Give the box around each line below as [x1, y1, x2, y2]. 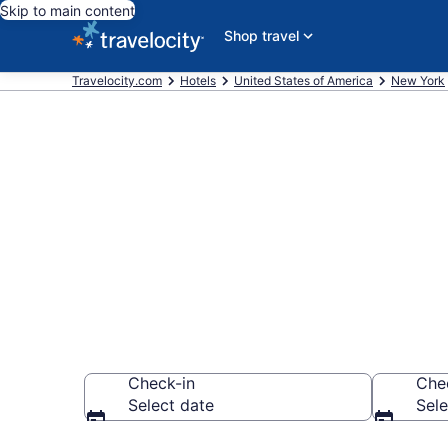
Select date [128, 395, 214, 415]
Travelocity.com [72, 73, 162, 88]
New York [391, 73, 445, 88]
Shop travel [224, 27, 299, 44]
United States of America [234, 73, 373, 88]
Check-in [128, 373, 195, 393]
